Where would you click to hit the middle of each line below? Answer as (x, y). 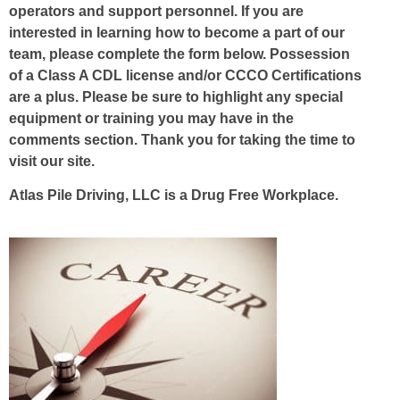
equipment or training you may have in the (151, 118)
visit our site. (52, 161)
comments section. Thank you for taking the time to (182, 140)
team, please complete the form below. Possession (179, 54)
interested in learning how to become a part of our (177, 33)
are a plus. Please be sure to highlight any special (176, 97)
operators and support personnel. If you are (156, 11)
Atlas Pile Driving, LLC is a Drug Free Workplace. (174, 196)
